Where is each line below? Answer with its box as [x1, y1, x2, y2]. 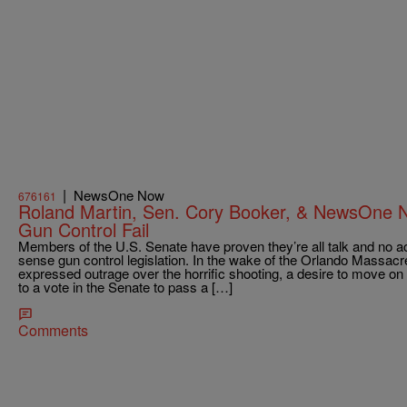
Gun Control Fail [18, 215, 149, 243]
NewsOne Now [74, 184, 164, 204]
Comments [18, 319, 88, 341]
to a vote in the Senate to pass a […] [18, 276, 233, 296]
